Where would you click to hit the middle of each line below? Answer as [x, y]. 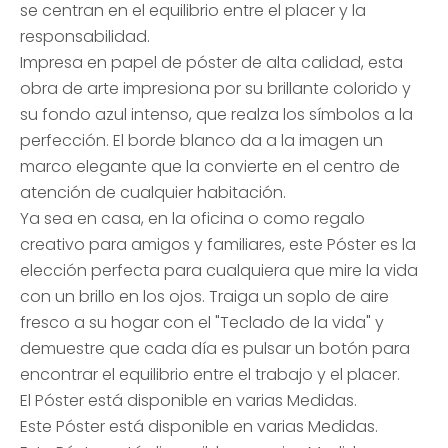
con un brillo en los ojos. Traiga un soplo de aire [204, 296]
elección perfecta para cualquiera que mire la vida [219, 270]
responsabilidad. [85, 36]
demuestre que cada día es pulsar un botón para [215, 348]
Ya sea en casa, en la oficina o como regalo [192, 218]
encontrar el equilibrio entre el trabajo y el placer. [210, 374]
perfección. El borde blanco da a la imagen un [201, 140]
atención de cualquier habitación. [153, 192]
